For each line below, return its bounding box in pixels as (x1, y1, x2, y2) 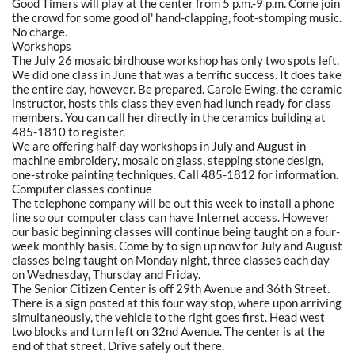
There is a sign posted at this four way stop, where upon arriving (12, 295, 342, 310)
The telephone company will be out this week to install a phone (12, 195, 334, 210)
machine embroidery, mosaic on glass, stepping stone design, (12, 152, 323, 167)
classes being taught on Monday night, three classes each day (12, 252, 330, 267)
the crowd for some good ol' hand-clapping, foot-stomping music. (12, 10, 342, 25)
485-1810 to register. (12, 124, 125, 139)
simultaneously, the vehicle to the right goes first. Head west (12, 309, 325, 324)
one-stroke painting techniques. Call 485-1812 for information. (12, 166, 338, 181)
